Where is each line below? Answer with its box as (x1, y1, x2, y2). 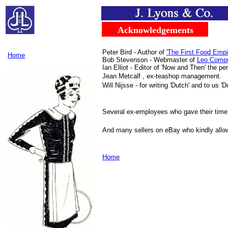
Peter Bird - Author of (102, 48, 166, 56)
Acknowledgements (118, 25, 193, 35)
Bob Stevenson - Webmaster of (102, 56, 197, 64)
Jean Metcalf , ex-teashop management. (102, 72, 221, 80)
